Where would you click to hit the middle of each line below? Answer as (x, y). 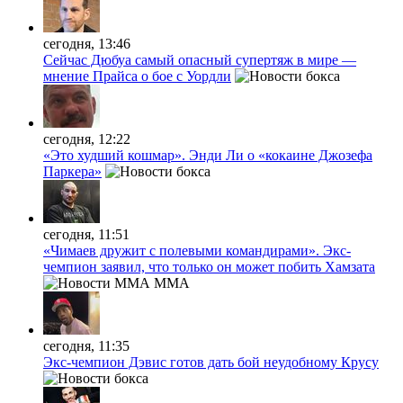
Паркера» (72, 171)
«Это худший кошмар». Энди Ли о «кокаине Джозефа (208, 155)
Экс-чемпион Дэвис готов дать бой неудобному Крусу (211, 362)
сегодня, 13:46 (87, 43)
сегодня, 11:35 (86, 345)
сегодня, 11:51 (86, 234)
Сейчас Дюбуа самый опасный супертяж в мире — (200, 59)
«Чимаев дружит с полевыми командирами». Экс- (197, 250)
